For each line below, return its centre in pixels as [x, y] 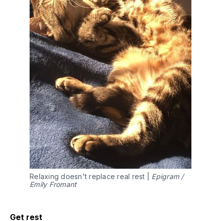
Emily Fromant [53, 184]
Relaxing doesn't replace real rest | [91, 177]
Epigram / [168, 177]
